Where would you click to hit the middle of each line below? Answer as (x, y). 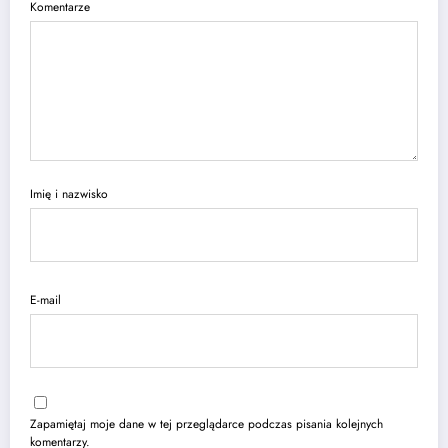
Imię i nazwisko (69, 193)
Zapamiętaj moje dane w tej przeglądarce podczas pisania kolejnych (206, 424)
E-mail (45, 300)
